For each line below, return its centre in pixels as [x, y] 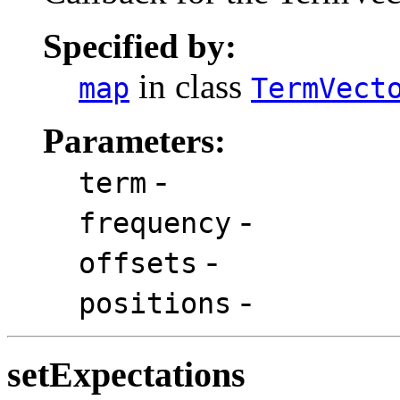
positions [155, 303]
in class [190, 86]
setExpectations [126, 375]
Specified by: [140, 46]
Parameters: [134, 140]
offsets [138, 263]
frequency [155, 223]
